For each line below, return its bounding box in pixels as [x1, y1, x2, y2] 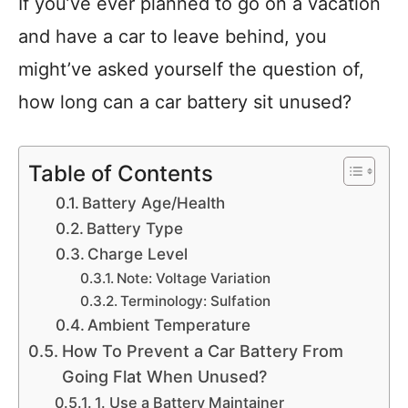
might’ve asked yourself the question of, [18, 58, 364, 80]
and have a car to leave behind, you [18, 25, 327, 47]
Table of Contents [28, 159, 213, 187]
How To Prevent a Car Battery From [61, 342, 343, 361]
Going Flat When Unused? [61, 367, 267, 386]
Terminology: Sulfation [120, 292, 271, 310]
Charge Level [87, 244, 189, 263]
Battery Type [87, 219, 184, 238]
